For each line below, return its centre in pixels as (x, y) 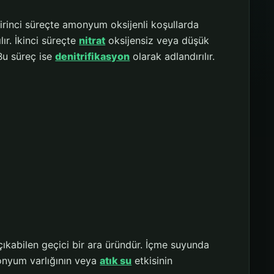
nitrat (92, 41)
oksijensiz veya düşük (157, 41)
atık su (116, 261)
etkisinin (152, 261)
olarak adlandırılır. (172, 57)
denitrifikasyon (93, 57)
